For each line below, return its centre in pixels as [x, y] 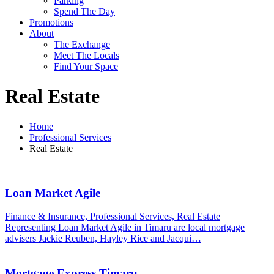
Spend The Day [84, 11]
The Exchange [82, 44]
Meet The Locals [87, 55]
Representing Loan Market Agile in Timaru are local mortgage [125, 228]
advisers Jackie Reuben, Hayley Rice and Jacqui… [103, 239]
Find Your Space [86, 66]
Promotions [51, 22]
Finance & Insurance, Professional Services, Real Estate [113, 217]
